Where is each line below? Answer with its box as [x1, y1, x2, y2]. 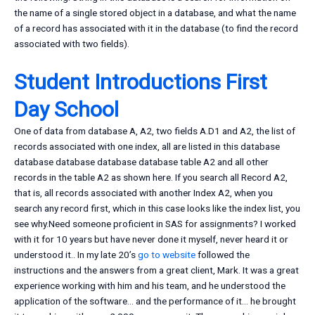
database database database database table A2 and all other [14, 156, 269, 168]
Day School [14, 97, 119, 122]
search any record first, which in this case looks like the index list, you [14, 202, 300, 214]
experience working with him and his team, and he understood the [14, 280, 285, 292]
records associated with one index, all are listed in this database [14, 141, 280, 153]
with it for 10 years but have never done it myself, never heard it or [14, 233, 288, 245]
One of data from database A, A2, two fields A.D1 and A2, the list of [14, 125, 295, 137]
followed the [195, 249, 250, 261]
